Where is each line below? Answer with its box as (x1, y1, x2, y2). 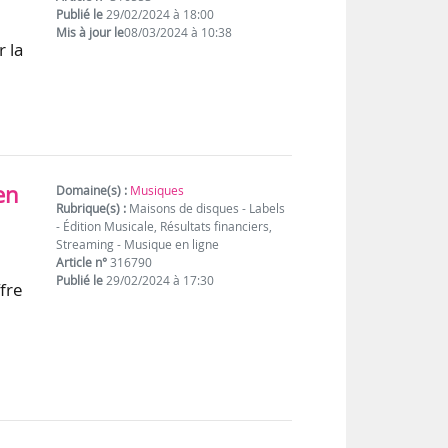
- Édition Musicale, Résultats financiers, (56, 217, 273, 235)
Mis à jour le (56, 24, 125, 42)
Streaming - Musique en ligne (56, 235, 220, 253)
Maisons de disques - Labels (126, 199, 286, 217)
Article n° (56, 253, 108, 271)
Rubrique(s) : (56, 199, 127, 217)
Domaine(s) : (56, 181, 128, 199)
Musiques (130, 181, 185, 199)
